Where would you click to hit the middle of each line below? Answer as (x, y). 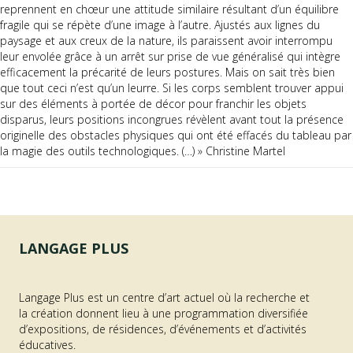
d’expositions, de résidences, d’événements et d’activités (163, 329)
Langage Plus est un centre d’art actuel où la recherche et (164, 297)
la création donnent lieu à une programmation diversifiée (163, 313)
